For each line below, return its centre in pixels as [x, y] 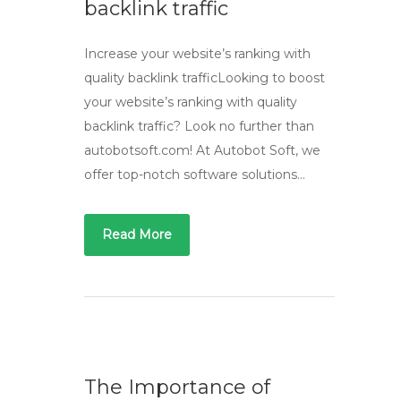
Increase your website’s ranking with [197, 54]
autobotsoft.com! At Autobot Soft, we [202, 150]
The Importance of [177, 387]
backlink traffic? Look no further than [199, 126]
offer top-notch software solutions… [195, 175]
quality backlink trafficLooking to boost [205, 78]
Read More [137, 235]
